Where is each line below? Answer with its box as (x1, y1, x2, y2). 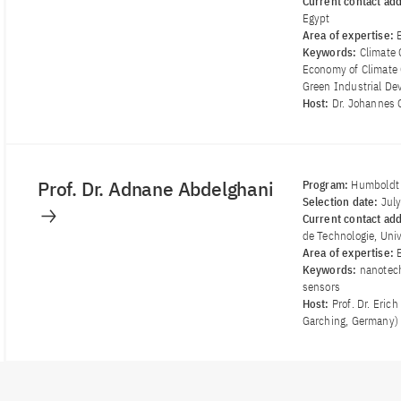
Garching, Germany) (302, 313, 399, 329)
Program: (302, 177, 352, 193)
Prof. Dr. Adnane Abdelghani (38, 176, 278, 202)
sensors (302, 279, 340, 295)
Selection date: (302, 194, 381, 210)
